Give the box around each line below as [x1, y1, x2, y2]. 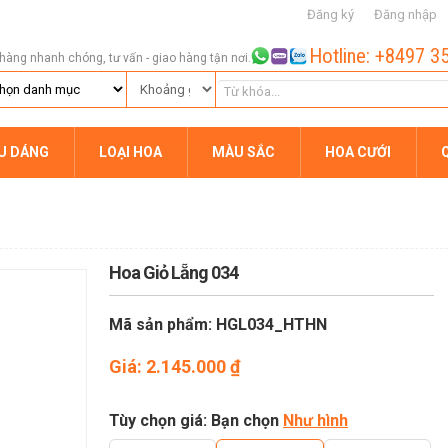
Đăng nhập [374, 7, 437, 22]
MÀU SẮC [212, 144, 275, 160]
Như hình [283, 411, 348, 430]
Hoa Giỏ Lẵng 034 [109, 262, 238, 283]
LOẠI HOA [99, 144, 162, 160]
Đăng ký [307, 7, 354, 22]
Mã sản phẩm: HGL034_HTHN [109, 315, 327, 334]
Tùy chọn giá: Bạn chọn [109, 411, 283, 430]
